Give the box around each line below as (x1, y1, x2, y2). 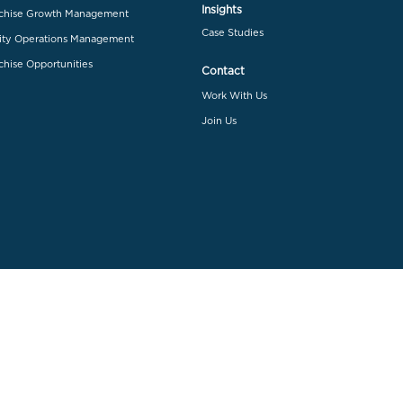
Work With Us (201, 91, 267, 101)
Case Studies (201, 28, 264, 38)
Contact (201, 66, 245, 76)
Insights (201, 4, 242, 15)
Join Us (201, 116, 237, 126)
